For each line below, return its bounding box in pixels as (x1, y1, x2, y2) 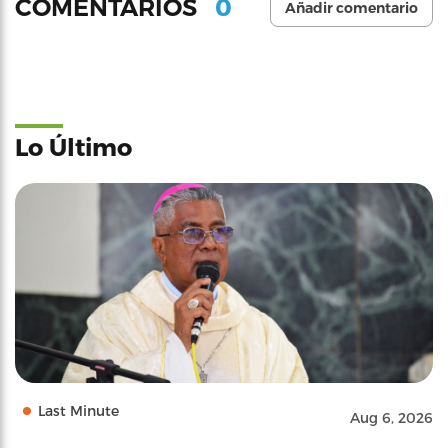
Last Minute (38, 402, 119, 419)
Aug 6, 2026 (350, 409, 433, 426)
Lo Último (15, 132, 132, 161)
